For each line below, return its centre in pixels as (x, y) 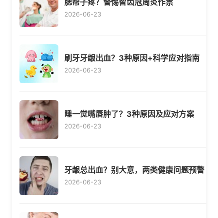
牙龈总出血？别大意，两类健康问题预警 (134, 170)
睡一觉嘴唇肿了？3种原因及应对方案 (129, 114)
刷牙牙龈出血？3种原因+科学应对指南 (132, 58)
